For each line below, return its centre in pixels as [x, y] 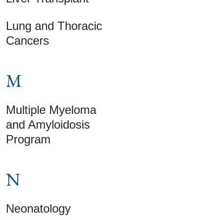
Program [28, 139]
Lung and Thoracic [54, 26]
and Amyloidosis [48, 124]
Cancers [27, 40]
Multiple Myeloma [51, 110]
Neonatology [38, 208]
